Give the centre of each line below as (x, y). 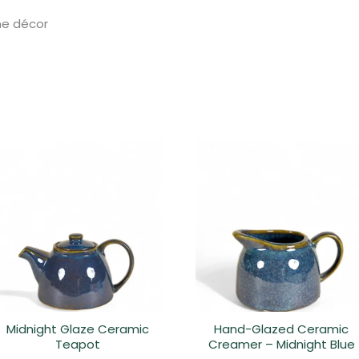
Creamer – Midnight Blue (281, 344)
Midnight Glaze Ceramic (77, 329)
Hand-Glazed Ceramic (282, 329)
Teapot (77, 344)
